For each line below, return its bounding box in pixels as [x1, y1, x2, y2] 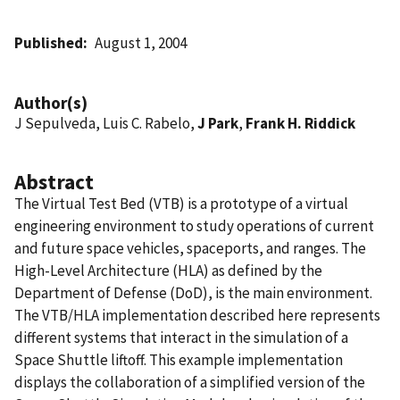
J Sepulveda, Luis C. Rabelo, [14, 112, 197, 133]
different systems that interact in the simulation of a [14, 327, 348, 347]
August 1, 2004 [95, 32, 187, 53]
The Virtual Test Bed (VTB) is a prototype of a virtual [14, 193, 348, 213]
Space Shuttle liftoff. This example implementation [14, 349, 343, 370]
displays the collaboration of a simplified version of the [14, 371, 365, 392]
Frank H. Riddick [246, 112, 355, 133]
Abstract [14, 168, 94, 195]
